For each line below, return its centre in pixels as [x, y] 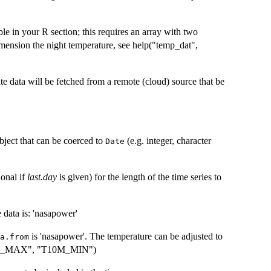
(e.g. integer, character [168, 141]
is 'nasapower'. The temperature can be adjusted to [126, 237]
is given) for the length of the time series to [139, 177]
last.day [42, 177]
